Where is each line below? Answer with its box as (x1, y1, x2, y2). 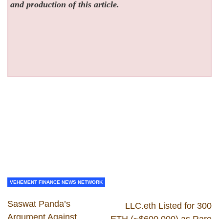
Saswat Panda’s (7, 198, 70, 209)
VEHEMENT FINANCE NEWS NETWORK (10, 179, 103, 185)
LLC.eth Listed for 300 (125, 200, 212, 211)
